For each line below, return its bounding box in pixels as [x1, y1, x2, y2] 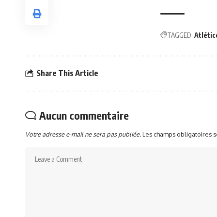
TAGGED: [167, 31, 193, 39]
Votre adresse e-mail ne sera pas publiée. [25, 130, 141, 138]
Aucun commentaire [39, 108, 129, 122]
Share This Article [36, 68, 98, 78]
